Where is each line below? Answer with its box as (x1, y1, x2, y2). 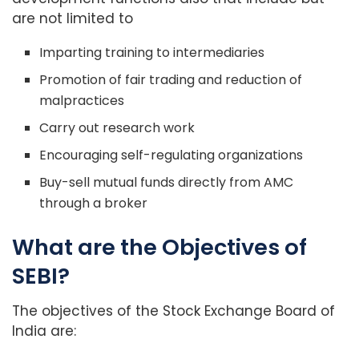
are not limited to (12, 8, 133, 28)
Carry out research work (39, 118, 196, 137)
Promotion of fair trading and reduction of (39, 70, 303, 89)
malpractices (39, 91, 125, 110)
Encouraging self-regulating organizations (39, 145, 304, 164)
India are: (12, 321, 76, 341)
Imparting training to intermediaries (39, 42, 265, 62)
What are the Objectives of (12, 231, 307, 263)
